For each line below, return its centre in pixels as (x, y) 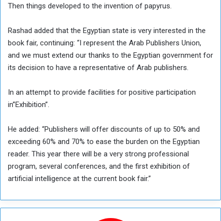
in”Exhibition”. (29, 104)
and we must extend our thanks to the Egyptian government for (110, 55)
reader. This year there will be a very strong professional (98, 154)
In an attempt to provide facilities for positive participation (102, 92)
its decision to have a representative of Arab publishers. (98, 67)
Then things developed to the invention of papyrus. (90, 6)
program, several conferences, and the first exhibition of (99, 166)
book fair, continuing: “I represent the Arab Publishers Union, (105, 43)
